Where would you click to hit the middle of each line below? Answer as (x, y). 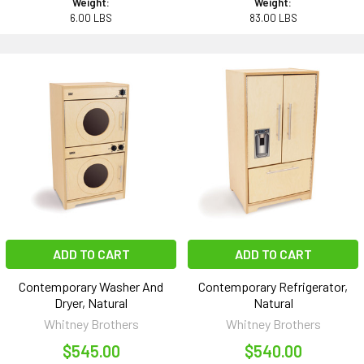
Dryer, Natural (91, 303)
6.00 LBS (91, 18)
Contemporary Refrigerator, (273, 287)
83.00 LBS (273, 18)
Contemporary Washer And (91, 287)
